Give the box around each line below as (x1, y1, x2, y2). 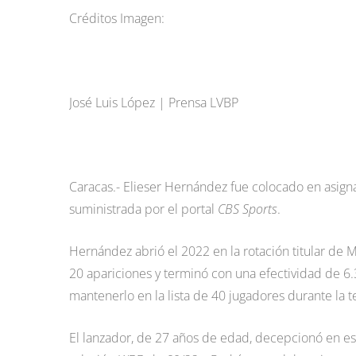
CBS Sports (218, 200, 277, 218)
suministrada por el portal (69, 200, 218, 218)
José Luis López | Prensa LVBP (69, 94, 238, 111)
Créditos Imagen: (69, 10, 164, 27)
